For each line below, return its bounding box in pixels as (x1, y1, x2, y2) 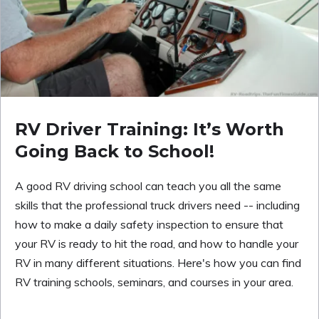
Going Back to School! (15, 141, 214, 162)
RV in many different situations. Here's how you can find (15, 256, 301, 271)
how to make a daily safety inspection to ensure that (15, 217, 283, 232)
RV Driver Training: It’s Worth (15, 119, 284, 140)
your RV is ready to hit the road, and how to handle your (15, 236, 298, 251)
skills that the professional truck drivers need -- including (15, 198, 300, 213)
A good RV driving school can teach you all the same (15, 179, 281, 194)
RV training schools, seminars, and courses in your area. (15, 275, 293, 290)
